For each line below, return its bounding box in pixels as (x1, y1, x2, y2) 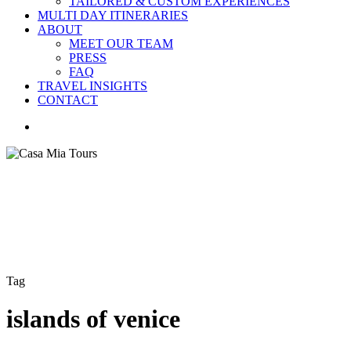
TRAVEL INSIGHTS (38, 79, 147, 92)
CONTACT (38, 93, 98, 107)
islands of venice (6, 304, 180, 333)
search (37, 119, 68, 132)
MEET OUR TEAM (69, 37, 173, 50)
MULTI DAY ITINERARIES (38, 9, 188, 22)
